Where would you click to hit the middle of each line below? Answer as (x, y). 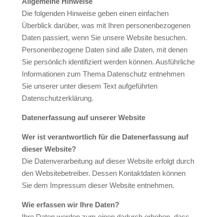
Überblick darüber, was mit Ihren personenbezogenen (106, 25)
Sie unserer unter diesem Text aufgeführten (89, 86)
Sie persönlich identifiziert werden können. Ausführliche (108, 62)
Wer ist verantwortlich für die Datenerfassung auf (105, 137)
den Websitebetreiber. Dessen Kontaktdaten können (103, 173)
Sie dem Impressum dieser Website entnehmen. (98, 185)
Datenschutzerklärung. (57, 98)
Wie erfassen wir (51, 205)
